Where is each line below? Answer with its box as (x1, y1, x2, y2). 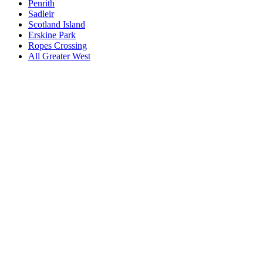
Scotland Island (28, 19, 85, 29)
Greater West (42, 50, 90, 61)
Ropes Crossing (28, 40, 87, 50)
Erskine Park (28, 29, 76, 40)
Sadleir (28, 8, 54, 19)
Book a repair (5, 161, 55, 172)
